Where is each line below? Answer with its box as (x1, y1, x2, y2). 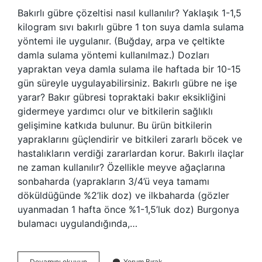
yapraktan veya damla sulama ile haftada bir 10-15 (18, 63, 241, 75)
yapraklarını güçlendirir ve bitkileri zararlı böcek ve (18, 133, 242, 145)
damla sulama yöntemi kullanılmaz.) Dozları (18, 49, 209, 61)
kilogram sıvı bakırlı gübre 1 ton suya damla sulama (18, 21, 244, 33)
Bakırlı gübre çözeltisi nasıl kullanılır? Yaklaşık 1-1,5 (18, 7, 242, 19)
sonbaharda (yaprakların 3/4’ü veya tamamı (18, 175, 209, 187)
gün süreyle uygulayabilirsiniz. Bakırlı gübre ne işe (18, 77, 237, 89)
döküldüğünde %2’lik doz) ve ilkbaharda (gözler (18, 189, 229, 201)
